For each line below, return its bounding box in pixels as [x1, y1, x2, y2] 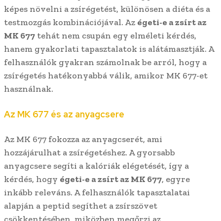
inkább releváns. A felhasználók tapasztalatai [4, 187, 190, 198]
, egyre [162, 174, 190, 185]
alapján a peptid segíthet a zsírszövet [4, 200, 157, 212]
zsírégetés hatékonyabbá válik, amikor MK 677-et [4, 70, 208, 81]
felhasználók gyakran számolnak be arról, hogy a [4, 57, 207, 68]
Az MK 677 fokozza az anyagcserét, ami [4, 134, 162, 145]
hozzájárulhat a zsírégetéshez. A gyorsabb [4, 147, 175, 158]
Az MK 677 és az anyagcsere [4, 109, 124, 120]
